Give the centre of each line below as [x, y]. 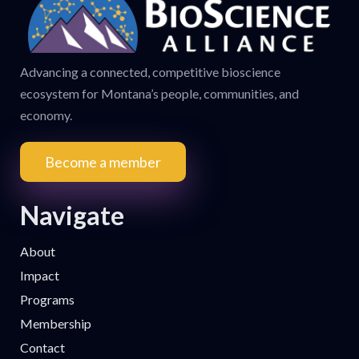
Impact [40, 276]
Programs [47, 300]
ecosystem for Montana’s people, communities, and [159, 94]
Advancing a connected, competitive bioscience [150, 72]
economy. [46, 115]
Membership [56, 324]
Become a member [103, 162]
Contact [42, 348]
